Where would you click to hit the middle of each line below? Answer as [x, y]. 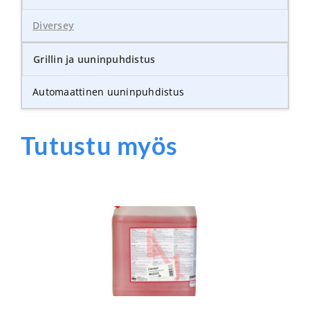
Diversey [53, 25]
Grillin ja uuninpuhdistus [94, 59]
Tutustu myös [99, 146]
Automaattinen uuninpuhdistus [108, 91]
